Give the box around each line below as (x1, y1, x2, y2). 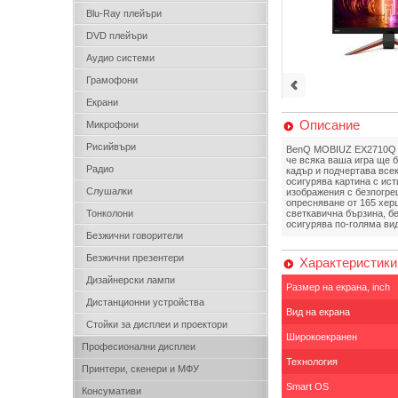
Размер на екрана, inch (286, 282, 390, 292)
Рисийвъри (86, 141, 136, 152)
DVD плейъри (86, 30, 147, 41)
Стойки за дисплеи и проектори (86, 319, 227, 330)
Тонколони (86, 208, 133, 219)
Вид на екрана (286, 306, 350, 317)
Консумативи (82, 386, 141, 396)
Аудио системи (86, 52, 155, 63)
